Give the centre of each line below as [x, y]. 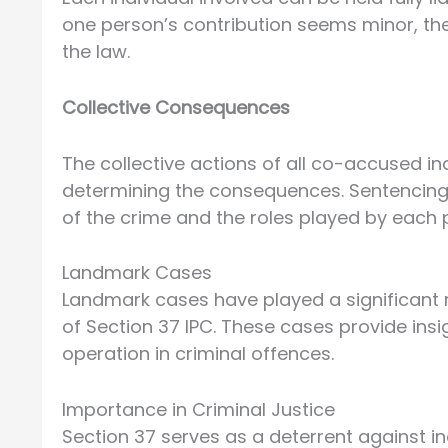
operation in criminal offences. [198, 354]
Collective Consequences [176, 107]
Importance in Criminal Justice [198, 410]
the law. [96, 51]
